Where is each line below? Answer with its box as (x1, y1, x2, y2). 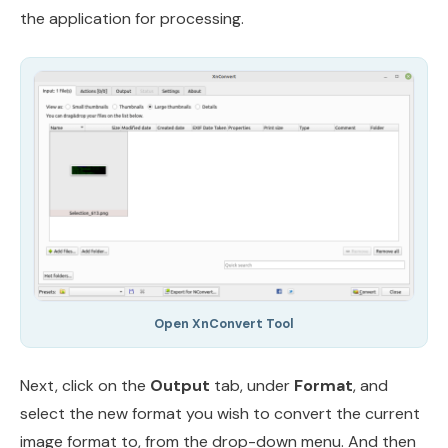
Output (150, 374, 210, 396)
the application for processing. (20, 8, 244, 30)
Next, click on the (20, 374, 150, 396)
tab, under (210, 374, 294, 396)
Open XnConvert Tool (154, 314, 294, 332)
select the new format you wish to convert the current (20, 402, 420, 424)
